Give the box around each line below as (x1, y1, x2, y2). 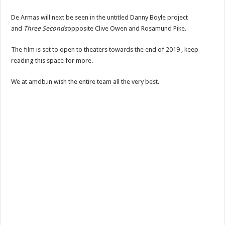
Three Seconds (24, 24, 68, 32)
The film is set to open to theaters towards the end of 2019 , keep (11, 45, 199, 53)
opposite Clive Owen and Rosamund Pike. (67, 24, 187, 32)
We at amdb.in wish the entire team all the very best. (11, 77, 160, 85)
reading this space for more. (11, 56, 93, 64)
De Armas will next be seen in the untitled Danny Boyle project (11, 13, 188, 21)
